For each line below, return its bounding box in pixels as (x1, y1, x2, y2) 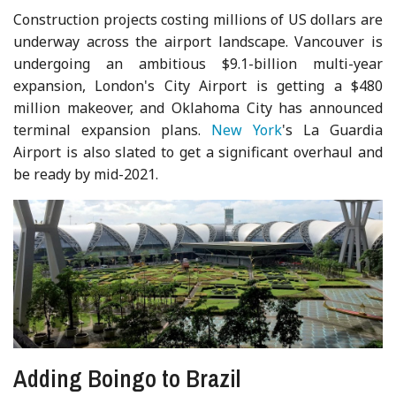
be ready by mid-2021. (13, 164, 159, 185)
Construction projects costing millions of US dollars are (13, 10, 383, 30)
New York (211, 120, 282, 141)
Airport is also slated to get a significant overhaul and (13, 142, 383, 163)
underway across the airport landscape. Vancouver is (13, 32, 383, 52)
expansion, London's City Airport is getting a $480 (13, 76, 383, 96)
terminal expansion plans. (13, 120, 211, 141)
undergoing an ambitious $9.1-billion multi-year (13, 54, 383, 74)
